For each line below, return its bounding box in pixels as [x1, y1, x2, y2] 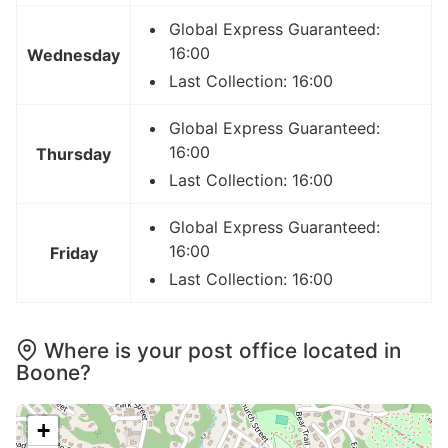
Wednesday [27, 45, 120, 66]
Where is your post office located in [44, 338, 401, 364]
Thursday [36, 144, 111, 165]
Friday [49, 243, 98, 264]
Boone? [16, 360, 91, 386]
